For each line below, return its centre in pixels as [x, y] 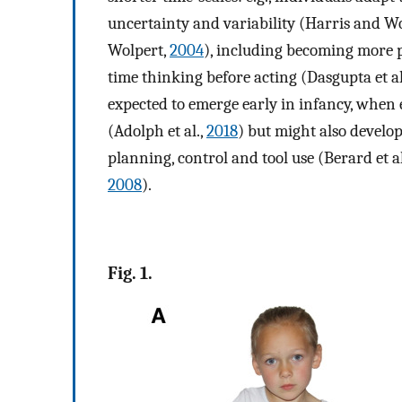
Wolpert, [139, 51]
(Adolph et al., [157, 131]
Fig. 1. [130, 273]
